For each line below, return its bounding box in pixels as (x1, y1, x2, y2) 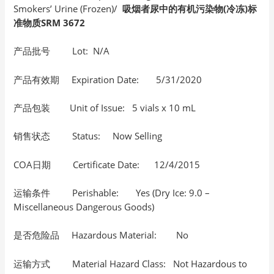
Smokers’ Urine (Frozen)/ (13, 2, 123, 15)
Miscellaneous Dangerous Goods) (13, 201, 155, 213)
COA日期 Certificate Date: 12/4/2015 (13, 158, 201, 171)
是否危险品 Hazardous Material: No (13, 229, 189, 242)
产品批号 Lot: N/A (13, 45, 110, 57)
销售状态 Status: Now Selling (13, 130, 163, 143)
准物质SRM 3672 (13, 16, 86, 29)
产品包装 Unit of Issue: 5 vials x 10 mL (13, 102, 196, 114)
